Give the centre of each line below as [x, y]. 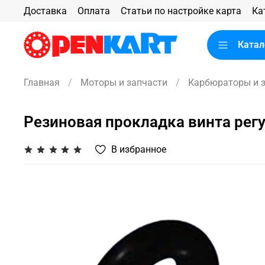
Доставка [45, 11]
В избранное [139, 149]
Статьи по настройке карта [181, 11]
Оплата [94, 11]
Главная [42, 82]
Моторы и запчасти [124, 82]
